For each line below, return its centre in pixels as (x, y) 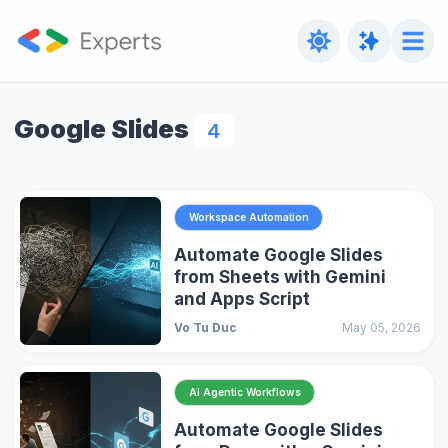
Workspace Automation (248, 217)
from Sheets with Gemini (280, 277)
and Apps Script (242, 299)
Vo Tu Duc (206, 328)
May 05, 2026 (381, 328)
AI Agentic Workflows (244, 392)
